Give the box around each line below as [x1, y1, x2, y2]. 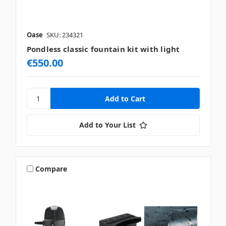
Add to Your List [79, 120, 136, 130]
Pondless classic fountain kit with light [26, 44, 180, 54]
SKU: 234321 [46, 30, 83, 40]
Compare [35, 163, 68, 174]
